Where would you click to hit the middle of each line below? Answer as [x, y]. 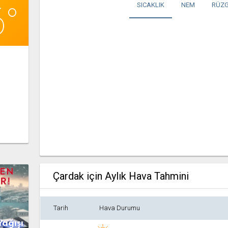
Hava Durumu [119, 208]
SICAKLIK [150, 5]
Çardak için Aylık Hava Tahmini [121, 176]
